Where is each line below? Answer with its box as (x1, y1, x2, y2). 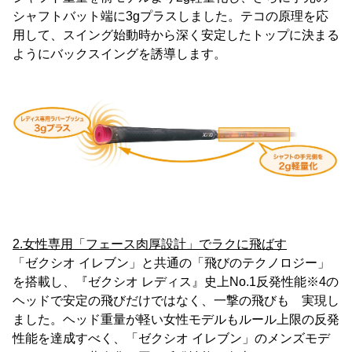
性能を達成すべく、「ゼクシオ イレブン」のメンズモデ (13, 332, 330, 346)
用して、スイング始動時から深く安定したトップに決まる (13, 28, 339, 42)
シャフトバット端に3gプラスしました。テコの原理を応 (13, 9, 328, 24)
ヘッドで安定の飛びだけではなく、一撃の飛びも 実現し (13, 294, 339, 308)
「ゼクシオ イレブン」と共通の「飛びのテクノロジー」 (13, 256, 330, 270)
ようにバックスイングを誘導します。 (13, 47, 226, 61)
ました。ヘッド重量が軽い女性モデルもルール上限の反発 (13, 313, 339, 327)
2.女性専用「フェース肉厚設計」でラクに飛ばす (13, 237, 287, 251)
